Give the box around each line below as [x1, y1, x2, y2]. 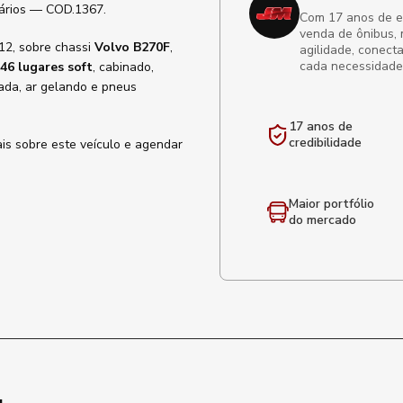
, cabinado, [93, 58, 154, 76]
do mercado [289, 211, 356, 228]
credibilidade [289, 134, 362, 151]
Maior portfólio [289, 195, 374, 212]
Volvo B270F [94, 39, 170, 56]
